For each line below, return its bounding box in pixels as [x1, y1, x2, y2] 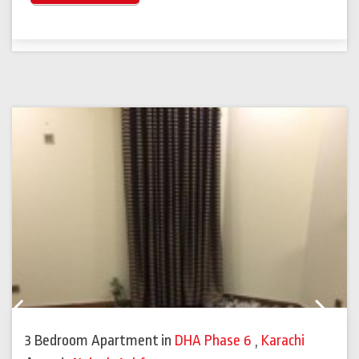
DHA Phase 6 [175, 332, 255, 350]
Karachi [261, 332, 305, 350]
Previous [23, 309, 67, 322]
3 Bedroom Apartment [25, 332, 159, 350]
